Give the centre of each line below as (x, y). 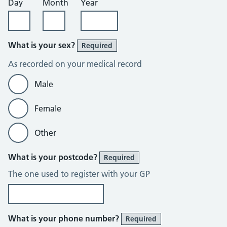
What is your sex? (43, 45)
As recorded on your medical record (75, 64)
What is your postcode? (54, 157)
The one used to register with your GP (79, 174)
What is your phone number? (65, 218)
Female (48, 108)
